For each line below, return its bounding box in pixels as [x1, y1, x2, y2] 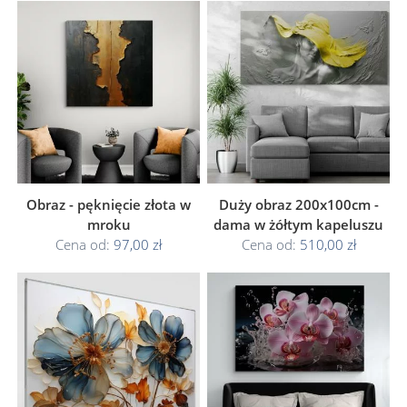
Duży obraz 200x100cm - [218, 195, 379, 213]
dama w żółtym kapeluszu [213, 215, 383, 233]
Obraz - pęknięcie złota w [26, 195, 191, 213]
